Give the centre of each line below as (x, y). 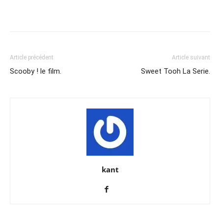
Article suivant (191, 57)
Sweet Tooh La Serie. (176, 71)
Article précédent (32, 57)
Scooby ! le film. (36, 71)
